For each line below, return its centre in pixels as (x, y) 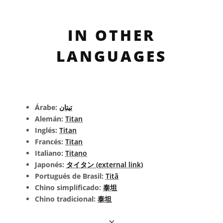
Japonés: (51, 165)
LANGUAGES (111, 56)
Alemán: (50, 119)
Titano (76, 153)
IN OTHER (111, 35)
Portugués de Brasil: (70, 176)
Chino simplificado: (69, 187)
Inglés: (47, 130)
